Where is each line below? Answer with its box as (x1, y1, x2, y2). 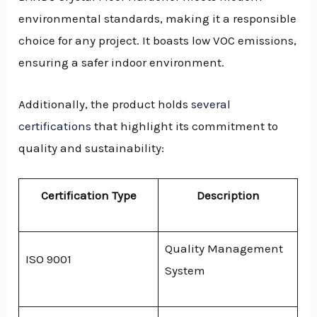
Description (196, 188, 260, 202)
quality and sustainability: (18, 140, 165, 155)
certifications (18, 118, 92, 133)
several (191, 96, 231, 111)
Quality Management (164, 241, 283, 255)
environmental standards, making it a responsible (18, 11, 297, 26)
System (164, 263, 205, 277)
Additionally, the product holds (18, 96, 192, 111)
